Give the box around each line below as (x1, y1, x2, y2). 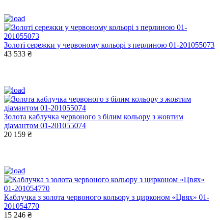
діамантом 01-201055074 (4, 121, 86, 130)
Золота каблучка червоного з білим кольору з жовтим (4, 112, 183, 121)
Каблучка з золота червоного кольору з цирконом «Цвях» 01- (4, 192, 209, 201)
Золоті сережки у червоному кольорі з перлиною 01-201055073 (4, 40, 215, 49)
